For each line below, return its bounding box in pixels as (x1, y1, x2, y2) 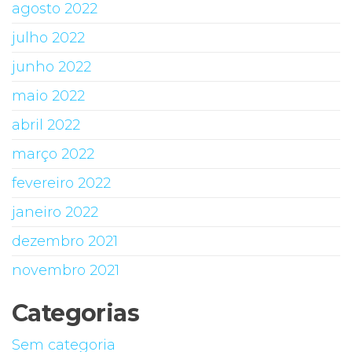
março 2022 (12, 145, 94, 163)
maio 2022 (12, 86, 85, 104)
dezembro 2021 (12, 232, 118, 250)
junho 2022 (12, 57, 91, 75)
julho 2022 (12, 28, 85, 46)
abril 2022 (12, 115, 80, 134)
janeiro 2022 (12, 203, 98, 221)
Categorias (12, 298, 139, 328)
